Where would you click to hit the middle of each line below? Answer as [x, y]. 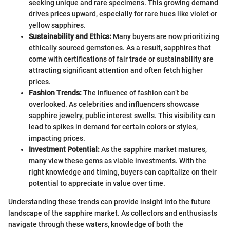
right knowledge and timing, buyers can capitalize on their [123, 172]
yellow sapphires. [57, 25]
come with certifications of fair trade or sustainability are [121, 59]
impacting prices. [57, 138]
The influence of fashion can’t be [135, 93]
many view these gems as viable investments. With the [118, 160]
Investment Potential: [64, 149]
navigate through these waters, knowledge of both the [96, 224]
